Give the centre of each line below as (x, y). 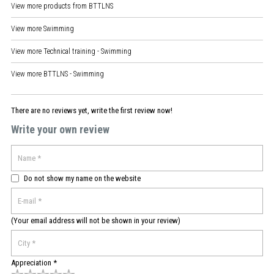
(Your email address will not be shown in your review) (96, 220)
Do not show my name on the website (82, 178)
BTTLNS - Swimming (74, 74)
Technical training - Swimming (87, 51)
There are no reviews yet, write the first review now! (92, 110)
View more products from (50, 6)
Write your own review (60, 129)
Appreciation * (34, 262)
